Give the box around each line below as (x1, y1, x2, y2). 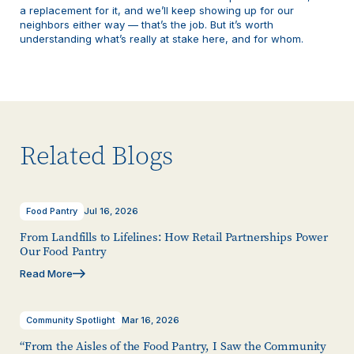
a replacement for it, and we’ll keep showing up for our (20, 3, 294, 17)
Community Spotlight (26, 314, 115, 326)
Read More (20, 266, 73, 280)
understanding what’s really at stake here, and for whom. (20, 32, 303, 45)
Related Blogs (20, 138, 174, 173)
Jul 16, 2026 (84, 205, 138, 217)
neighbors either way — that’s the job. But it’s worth (20, 17, 273, 31)
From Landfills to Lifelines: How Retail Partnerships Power (20, 228, 328, 245)
